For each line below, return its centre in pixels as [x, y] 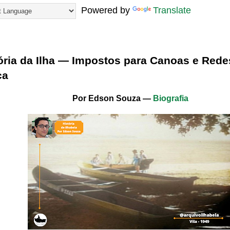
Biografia [171, 98]
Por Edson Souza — [113, 98]
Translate [172, 10]
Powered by [104, 10]
